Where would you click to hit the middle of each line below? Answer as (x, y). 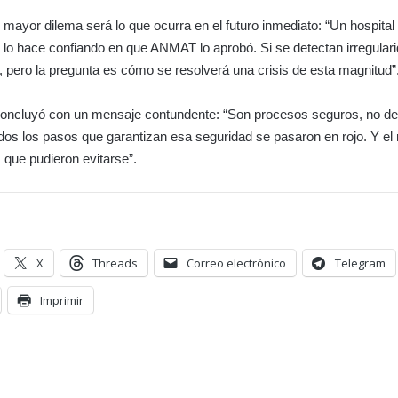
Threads (115, 263)
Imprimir (62, 301)
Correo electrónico (237, 263)
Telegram (361, 263)
